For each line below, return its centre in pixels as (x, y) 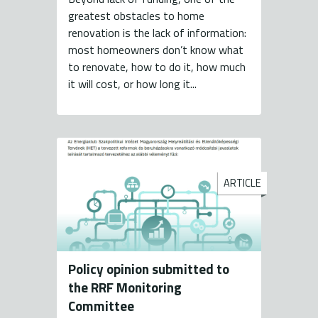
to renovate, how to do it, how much (157, 67)
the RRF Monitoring (125, 287)
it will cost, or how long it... (132, 84)
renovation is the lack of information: (157, 33)
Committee (101, 306)
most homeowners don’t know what (156, 50)
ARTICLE (242, 183)
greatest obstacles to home (136, 16)
